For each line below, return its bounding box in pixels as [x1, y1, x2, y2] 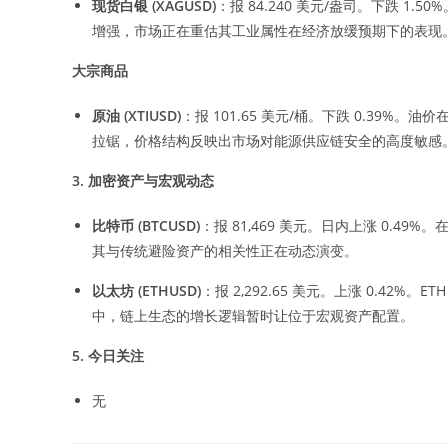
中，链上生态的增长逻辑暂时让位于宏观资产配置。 [92, 305, 418, 325]
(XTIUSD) [120, 105, 181, 125]
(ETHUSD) [134, 280, 201, 300]
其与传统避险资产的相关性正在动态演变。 [92, 240, 362, 260]
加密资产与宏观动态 [88, 170, 214, 190]
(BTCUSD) [134, 215, 200, 235]
